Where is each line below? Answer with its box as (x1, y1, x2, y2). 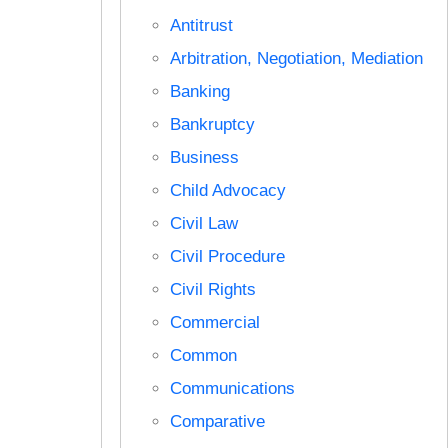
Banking (169, 81, 230, 101)
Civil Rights (169, 279, 256, 299)
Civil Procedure (169, 246, 285, 266)
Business (169, 147, 239, 167)
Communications (169, 378, 295, 398)
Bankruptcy (169, 114, 255, 134)
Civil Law (169, 213, 238, 233)
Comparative (169, 411, 265, 431)
